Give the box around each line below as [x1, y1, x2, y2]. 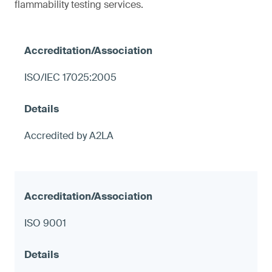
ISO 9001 [24, 216, 66, 229]
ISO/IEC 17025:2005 [24, 70, 117, 84]
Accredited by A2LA [24, 129, 114, 142]
